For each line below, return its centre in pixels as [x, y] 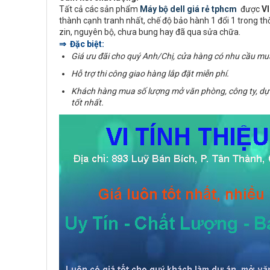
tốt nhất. [87, 102]
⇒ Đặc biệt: [82, 44]
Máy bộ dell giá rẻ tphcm [188, 9]
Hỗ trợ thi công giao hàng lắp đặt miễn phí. [150, 74]
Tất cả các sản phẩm [99, 9]
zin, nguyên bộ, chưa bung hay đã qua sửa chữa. [150, 32]
